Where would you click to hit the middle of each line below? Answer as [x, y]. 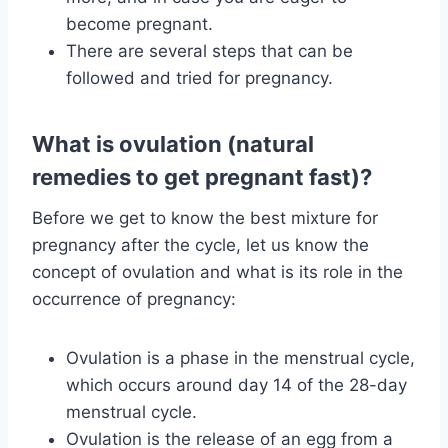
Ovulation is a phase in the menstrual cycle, [240, 358]
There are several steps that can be [209, 51]
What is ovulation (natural [173, 144]
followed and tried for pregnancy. [199, 78]
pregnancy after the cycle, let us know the [200, 245]
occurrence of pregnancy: [134, 299]
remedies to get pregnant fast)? [202, 177]
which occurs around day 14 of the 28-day [236, 385]
